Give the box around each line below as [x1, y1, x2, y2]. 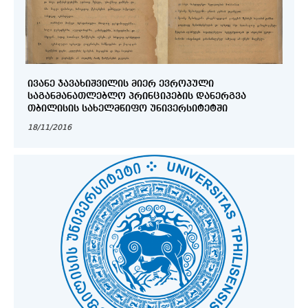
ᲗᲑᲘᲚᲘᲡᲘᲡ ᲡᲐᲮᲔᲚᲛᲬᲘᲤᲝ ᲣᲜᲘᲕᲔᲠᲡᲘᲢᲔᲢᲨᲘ [82, 103, 228, 113]
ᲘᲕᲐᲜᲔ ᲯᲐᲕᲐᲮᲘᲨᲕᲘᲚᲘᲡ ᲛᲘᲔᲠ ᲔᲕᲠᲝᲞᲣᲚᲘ [27, 78, 58, 89]
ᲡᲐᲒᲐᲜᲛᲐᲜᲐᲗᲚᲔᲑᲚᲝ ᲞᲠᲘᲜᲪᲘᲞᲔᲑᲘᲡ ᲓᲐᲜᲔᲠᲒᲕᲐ [27, 91, 129, 101]
